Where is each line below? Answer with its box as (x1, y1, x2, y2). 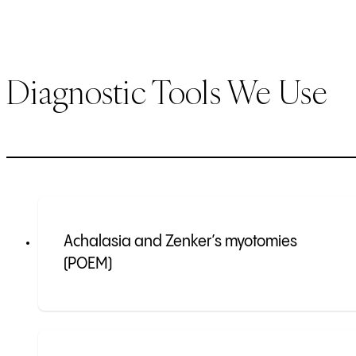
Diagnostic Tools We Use (6, 72, 327, 114)
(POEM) (64, 256, 112, 273)
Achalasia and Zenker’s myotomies (64, 234, 297, 251)
